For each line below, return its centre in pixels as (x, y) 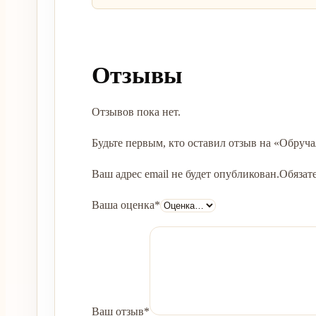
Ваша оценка (123, 205)
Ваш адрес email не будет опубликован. (186, 174)
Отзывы (137, 75)
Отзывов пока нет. (136, 112)
